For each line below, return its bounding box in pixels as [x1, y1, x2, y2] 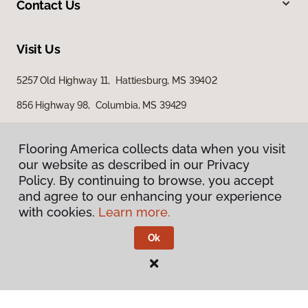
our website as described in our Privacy [19, 157, 250, 172]
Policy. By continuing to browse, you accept [19, 173, 274, 188]
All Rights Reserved [168, 262, 255, 274]
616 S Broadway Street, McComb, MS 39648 [16, 124, 214, 136]
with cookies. [19, 205, 98, 219]
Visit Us [16, 42, 60, 57]
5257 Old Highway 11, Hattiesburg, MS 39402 [16, 75, 217, 87]
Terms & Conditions [111, 250, 197, 261]
